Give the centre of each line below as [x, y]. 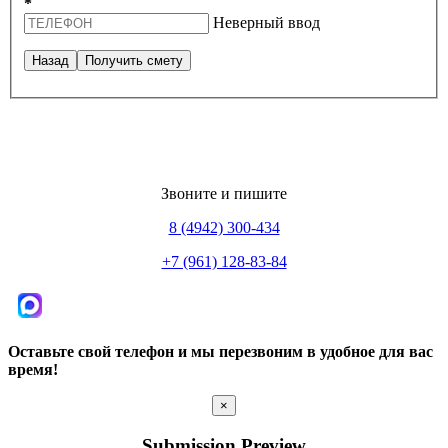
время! [33, 370]
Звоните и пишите [224, 194]
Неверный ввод [266, 23]
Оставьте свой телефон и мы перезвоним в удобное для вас [220, 352]
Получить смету [134, 61]
